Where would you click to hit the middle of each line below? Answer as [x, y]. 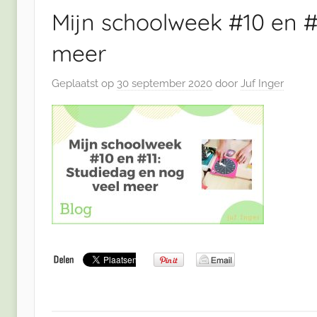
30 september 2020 [165, 83]
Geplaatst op [84, 83]
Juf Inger [262, 83]
